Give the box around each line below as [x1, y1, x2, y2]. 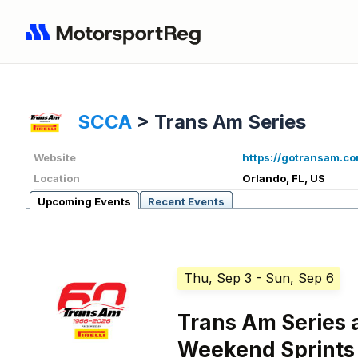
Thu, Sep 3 [184, 270, 253, 287]
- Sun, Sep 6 [256, 270, 335, 287]
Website [34, 151, 76, 165]
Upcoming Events [38, 195, 131, 209]
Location [34, 172, 80, 185]
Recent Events [148, 195, 225, 209]
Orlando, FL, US [242, 172, 325, 185]
